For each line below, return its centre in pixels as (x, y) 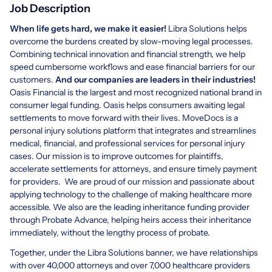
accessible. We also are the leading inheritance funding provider (130, 207)
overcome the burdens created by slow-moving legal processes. (131, 41)
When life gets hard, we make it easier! (88, 28)
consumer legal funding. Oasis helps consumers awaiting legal (127, 105)
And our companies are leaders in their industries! (155, 79)
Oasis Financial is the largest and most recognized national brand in (136, 92)
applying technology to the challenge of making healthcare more (131, 194)
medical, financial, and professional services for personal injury (127, 143)
